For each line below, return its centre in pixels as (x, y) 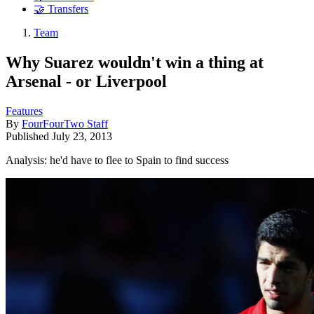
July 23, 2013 (82, 136)
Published (29, 136)
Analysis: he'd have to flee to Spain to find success (117, 160)
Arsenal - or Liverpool (86, 81)
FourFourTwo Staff (65, 123)
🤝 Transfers (61, 9)
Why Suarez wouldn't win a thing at (135, 62)
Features (24, 111)
